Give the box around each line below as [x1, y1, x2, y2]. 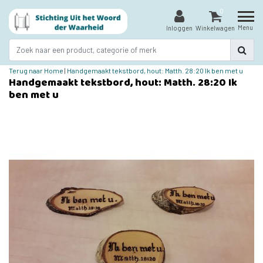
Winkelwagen [195, 24, 235, 32]
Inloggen [166, 24, 193, 32]
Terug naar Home [9, 66, 63, 75]
